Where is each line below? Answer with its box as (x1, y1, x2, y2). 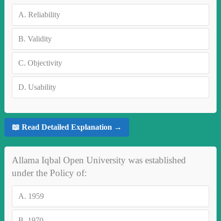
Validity (27, 34, 52, 43)
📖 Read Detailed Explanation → (11, 123, 122, 132)
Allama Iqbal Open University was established (11, 154, 186, 165)
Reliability (28, 10, 60, 19)
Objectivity (27, 58, 62, 67)
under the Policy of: (11, 167, 87, 178)
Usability (28, 82, 56, 91)
